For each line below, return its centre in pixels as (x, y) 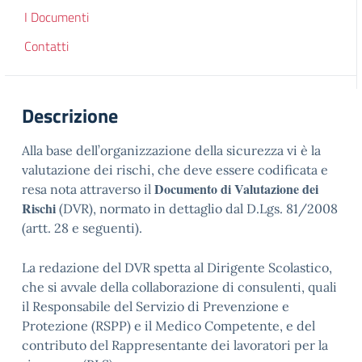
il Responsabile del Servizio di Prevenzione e (156, 306)
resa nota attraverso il (88, 189)
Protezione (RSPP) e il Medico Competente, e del (168, 326)
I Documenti (57, 17)
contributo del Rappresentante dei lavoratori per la (175, 345)
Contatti (46, 46)
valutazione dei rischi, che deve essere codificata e (175, 170)
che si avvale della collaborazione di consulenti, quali (179, 287)
